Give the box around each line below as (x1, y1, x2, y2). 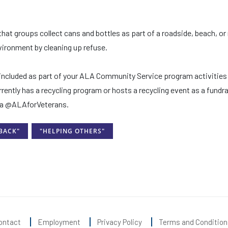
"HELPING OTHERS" (39, 127, 105, 136)
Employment (38, 217, 80, 226)
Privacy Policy (97, 217, 142, 226)
